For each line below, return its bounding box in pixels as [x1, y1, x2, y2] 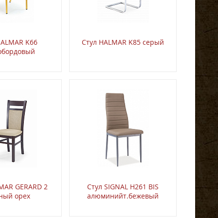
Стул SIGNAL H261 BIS [87, 182, 159, 192]
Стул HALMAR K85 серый [82, 37, 164, 47]
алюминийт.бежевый [87, 191, 159, 201]
